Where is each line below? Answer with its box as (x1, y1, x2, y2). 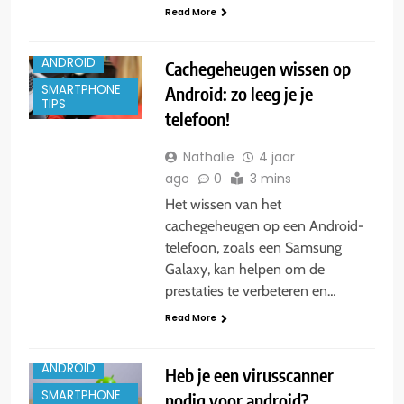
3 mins (249, 170, 291, 188)
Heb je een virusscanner (164, 363, 334, 386)
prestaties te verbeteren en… (164, 282, 336, 300)
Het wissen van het (164, 196, 281, 214)
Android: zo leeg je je (164, 82, 313, 106)
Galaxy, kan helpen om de (164, 261, 325, 279)
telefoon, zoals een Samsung (164, 239, 342, 257)
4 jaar (258, 148, 295, 167)
